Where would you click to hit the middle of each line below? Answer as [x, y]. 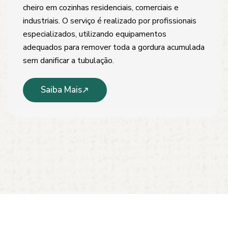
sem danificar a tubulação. [68, 61]
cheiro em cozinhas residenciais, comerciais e [101, 8]
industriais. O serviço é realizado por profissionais [110, 21]
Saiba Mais [61, 90]
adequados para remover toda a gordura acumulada [114, 48]
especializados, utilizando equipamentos [95, 34]
